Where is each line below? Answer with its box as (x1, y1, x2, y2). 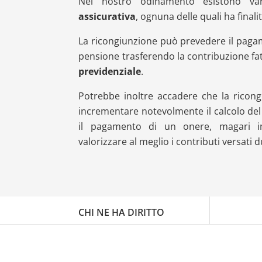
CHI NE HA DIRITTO (78, 205, 165, 219)
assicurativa (78, 10, 136, 23)
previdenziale (78, 65, 142, 78)
